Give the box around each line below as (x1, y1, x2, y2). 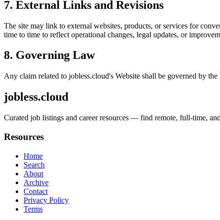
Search (24, 160, 45, 169)
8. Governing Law (4, 49, 95, 62)
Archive (24, 178, 49, 187)
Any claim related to (4, 72, 69, 81)
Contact (24, 187, 48, 195)
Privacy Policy (24, 195, 69, 204)
